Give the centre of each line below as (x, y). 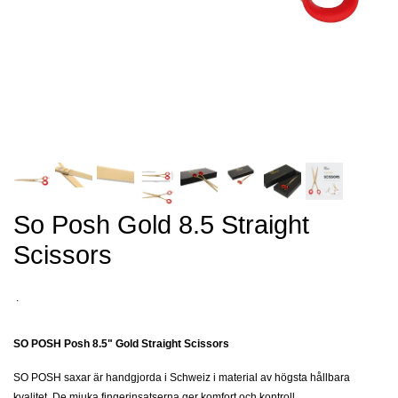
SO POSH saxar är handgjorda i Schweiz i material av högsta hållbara (182, 377)
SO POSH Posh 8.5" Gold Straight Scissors (121, 343)
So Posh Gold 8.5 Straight (161, 224)
